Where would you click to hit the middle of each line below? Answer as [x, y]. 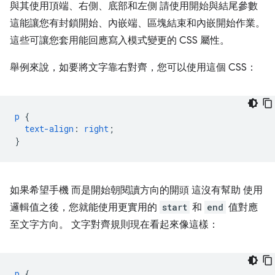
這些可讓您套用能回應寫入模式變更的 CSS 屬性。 [120, 40]
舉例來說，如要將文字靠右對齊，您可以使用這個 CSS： [133, 67]
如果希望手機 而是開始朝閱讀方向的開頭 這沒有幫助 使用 [136, 190]
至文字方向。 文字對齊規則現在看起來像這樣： [114, 224]
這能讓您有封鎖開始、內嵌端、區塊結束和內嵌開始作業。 [137, 23]
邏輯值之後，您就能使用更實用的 [85, 207]
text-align [49, 128]
